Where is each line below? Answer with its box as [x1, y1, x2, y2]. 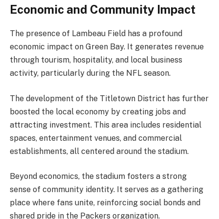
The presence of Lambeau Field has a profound [10, 29, 182, 39]
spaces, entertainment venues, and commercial [10, 133, 182, 143]
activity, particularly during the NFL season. [10, 68, 171, 78]
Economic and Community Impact [10, 2, 196, 17]
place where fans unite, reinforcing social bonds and [10, 198, 200, 208]
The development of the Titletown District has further [10, 93, 209, 103]
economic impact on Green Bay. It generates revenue [10, 42, 204, 52]
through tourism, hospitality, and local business [10, 55, 182, 65]
